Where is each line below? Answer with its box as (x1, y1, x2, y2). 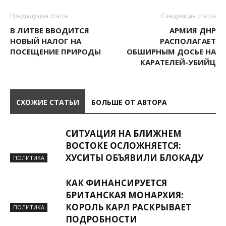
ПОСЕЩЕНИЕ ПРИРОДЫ (10, 46, 101, 56)
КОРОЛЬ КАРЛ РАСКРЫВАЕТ (66, 201, 191, 213)
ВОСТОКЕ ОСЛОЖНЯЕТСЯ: (66, 140, 181, 151)
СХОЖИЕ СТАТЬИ (16, 97, 79, 107)
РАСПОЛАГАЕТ (160, 36, 216, 46)
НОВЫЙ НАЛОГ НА (10, 36, 81, 46)
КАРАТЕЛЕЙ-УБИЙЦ (140, 57, 216, 67)
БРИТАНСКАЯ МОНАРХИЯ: (66, 189, 184, 201)
